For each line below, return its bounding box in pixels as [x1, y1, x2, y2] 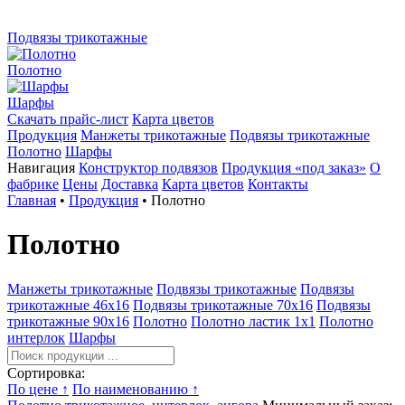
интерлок [7, 329, 65, 345]
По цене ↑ [7, 381, 69, 397]
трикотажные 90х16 [7, 313, 129, 329]
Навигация [7, 160, 75, 175]
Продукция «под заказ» [221, 160, 366, 175]
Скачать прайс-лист [7, 111, 128, 127]
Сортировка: [7, 364, 85, 381]
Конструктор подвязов [79, 160, 218, 175]
